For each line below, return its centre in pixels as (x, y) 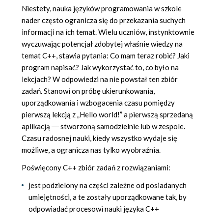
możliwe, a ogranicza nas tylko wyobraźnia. (91, 150)
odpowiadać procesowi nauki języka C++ (94, 209)
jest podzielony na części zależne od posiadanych (108, 185)
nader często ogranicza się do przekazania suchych (104, 20)
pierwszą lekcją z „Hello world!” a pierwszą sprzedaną (107, 115)
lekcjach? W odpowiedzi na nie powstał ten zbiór (100, 79)
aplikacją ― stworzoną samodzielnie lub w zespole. (103, 126)
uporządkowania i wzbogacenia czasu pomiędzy (98, 103)
